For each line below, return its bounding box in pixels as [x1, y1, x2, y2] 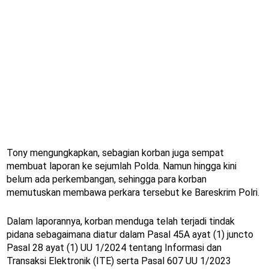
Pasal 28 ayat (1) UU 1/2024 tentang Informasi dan [7, 242, 222, 254]
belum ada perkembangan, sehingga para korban [7, 174, 207, 186]
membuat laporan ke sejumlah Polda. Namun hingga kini [7, 160, 237, 172]
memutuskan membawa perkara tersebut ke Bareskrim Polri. [7, 187, 259, 199]
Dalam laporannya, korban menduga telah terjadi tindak [7, 216, 235, 228]
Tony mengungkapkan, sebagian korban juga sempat [7, 147, 224, 159]
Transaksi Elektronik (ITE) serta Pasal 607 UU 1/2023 [7, 255, 231, 267]
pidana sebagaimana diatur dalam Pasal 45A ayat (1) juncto [7, 229, 253, 241]
